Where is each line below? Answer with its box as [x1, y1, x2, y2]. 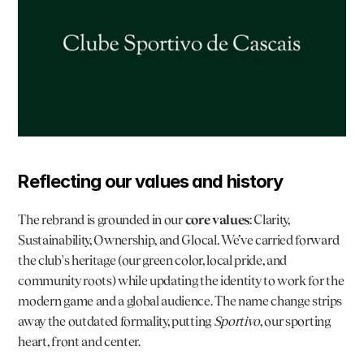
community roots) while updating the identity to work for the [18, 272, 344, 288]
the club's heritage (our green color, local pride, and [18, 252, 288, 268]
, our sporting [260, 313, 331, 329]
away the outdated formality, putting [18, 313, 214, 329]
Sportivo [213, 313, 261, 329]
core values [184, 211, 249, 227]
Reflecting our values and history [18, 170, 284, 192]
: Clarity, [249, 211, 290, 227]
